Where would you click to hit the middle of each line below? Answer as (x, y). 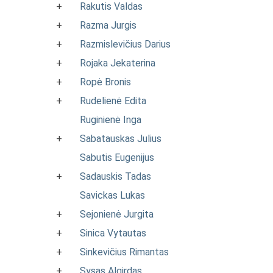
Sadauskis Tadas (115, 176)
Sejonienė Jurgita (117, 214)
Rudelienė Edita (113, 101)
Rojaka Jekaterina (118, 63)
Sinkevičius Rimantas (124, 252)
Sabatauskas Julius (121, 139)
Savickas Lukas (112, 195)
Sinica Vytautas (113, 233)
